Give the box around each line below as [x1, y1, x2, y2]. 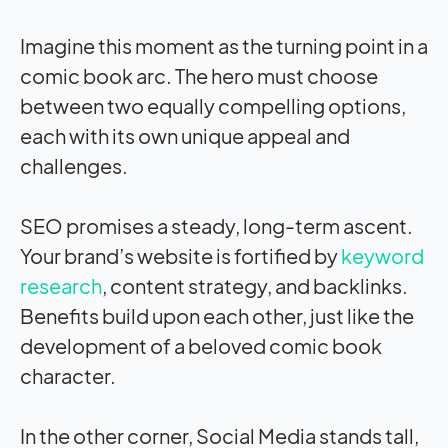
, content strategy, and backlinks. [102, 272, 408, 298]
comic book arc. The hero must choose [20, 62, 378, 88]
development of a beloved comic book [20, 332, 382, 358]
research [20, 272, 102, 298]
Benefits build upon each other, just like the [20, 302, 414, 328]
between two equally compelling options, [20, 92, 406, 118]
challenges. [20, 152, 128, 178]
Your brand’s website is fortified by [20, 242, 341, 268]
